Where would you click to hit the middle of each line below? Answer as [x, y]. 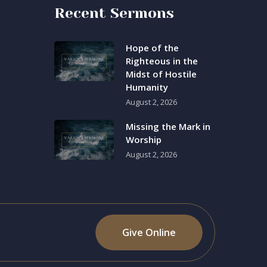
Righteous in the [162, 61]
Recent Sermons [114, 13]
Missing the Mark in [168, 126]
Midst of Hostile [161, 74]
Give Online [149, 232]
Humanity [147, 87]
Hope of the [152, 48]
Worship [144, 139]
